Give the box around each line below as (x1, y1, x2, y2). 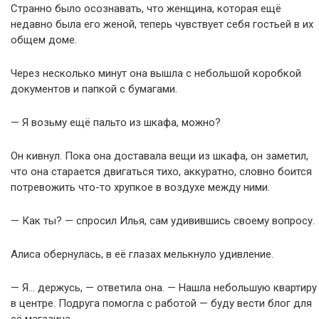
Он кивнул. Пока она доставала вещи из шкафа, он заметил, (11, 150, 308, 162)
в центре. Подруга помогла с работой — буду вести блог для (11, 297, 312, 310)
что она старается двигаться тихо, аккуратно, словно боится (11, 165, 312, 178)
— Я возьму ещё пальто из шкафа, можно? (11, 116, 221, 129)
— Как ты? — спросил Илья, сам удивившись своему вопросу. (11, 214, 315, 227)
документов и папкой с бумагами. (11, 83, 177, 95)
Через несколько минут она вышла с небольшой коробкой (11, 67, 301, 80)
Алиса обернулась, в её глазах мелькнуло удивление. (11, 248, 273, 261)
